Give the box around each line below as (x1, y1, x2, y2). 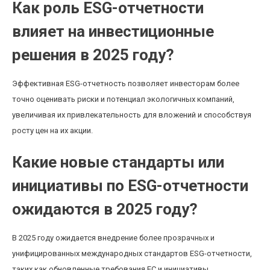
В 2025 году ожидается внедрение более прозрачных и (12, 233, 215, 242)
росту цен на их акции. (12, 126, 93, 135)
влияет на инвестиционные (12, 22, 214, 40)
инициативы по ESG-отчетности (12, 177, 248, 195)
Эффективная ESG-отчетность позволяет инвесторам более (12, 79, 239, 88)
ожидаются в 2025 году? (12, 200, 198, 218)
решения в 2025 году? (12, 46, 174, 64)
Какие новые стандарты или (12, 153, 224, 171)
